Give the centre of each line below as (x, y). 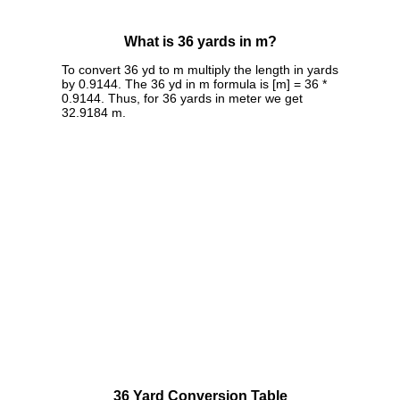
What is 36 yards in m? (200, 42)
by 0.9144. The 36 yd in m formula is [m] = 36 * (194, 83)
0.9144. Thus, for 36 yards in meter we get (182, 98)
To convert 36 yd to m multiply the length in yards (200, 69)
